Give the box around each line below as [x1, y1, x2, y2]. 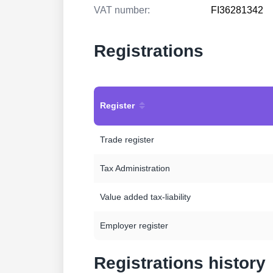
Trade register [100, 135, 154, 144]
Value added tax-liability [100, 192, 191, 202]
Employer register [100, 221, 168, 230]
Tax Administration [100, 163, 170, 173]
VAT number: [94, 5, 150, 15]
